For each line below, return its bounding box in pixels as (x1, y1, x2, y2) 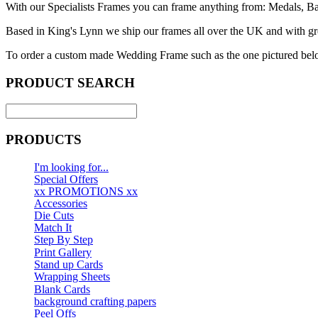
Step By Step (34, 233, 93, 246)
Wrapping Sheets (34, 270, 110, 283)
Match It (34, 221, 72, 234)
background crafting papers (34, 295, 156, 307)
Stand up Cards (34, 258, 103, 270)
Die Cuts (34, 209, 74, 221)
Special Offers (34, 172, 98, 185)
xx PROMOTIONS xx (34, 185, 138, 197)
